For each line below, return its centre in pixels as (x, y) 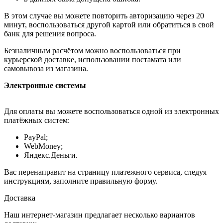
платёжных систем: (37, 120)
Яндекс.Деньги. (51, 155)
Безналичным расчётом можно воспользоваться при (92, 51)
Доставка (20, 198)
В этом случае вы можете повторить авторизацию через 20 (104, 16)
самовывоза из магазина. (46, 69)
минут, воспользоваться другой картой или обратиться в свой (109, 25)
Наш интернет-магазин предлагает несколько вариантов (100, 215)
